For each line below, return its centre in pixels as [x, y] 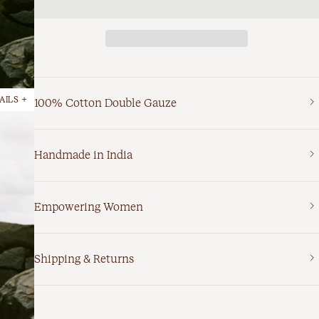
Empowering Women [89, 206]
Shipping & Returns [84, 258]
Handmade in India [83, 155]
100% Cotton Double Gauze [105, 103]
